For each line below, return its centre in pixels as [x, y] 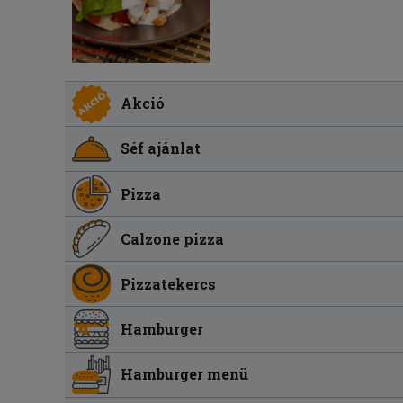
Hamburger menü [185, 374]
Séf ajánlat [161, 148]
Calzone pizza [173, 238]
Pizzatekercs [169, 283]
